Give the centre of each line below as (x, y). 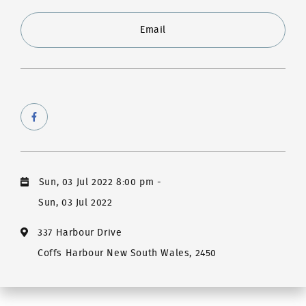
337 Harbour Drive (80, 233)
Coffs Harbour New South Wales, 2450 (127, 253)
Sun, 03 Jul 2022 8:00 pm (96, 182)
